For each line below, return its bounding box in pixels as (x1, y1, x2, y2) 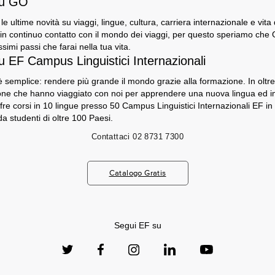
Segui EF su (114, 220, 161, 230)
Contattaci (91, 132, 130, 141)
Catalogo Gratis (109, 168, 166, 177)
